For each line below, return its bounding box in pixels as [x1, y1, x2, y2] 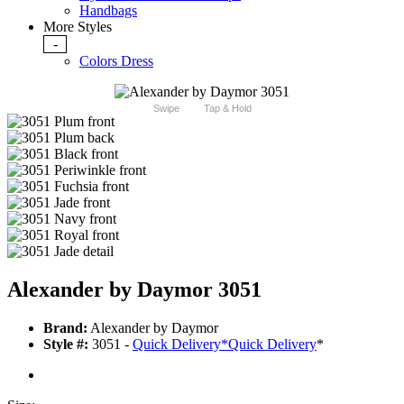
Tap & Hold [203, 103, 252, 115]
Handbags [79, 3, 137, 19]
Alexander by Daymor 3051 [7, 278, 262, 302]
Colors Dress [79, 53, 153, 69]
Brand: [43, 320, 87, 336]
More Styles [43, 19, 112, 35]
